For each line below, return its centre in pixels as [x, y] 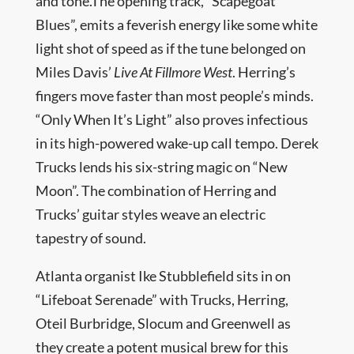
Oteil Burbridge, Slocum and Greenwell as [163, 323]
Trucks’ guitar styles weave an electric [150, 214]
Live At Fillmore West [173, 72]
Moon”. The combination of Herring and [156, 190]
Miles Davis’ [74, 72]
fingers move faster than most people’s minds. [174, 96]
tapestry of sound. [90, 238]
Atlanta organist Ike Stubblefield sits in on [163, 276]
